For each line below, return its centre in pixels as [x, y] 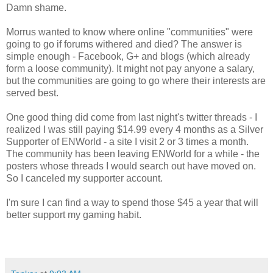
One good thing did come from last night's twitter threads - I [132, 117]
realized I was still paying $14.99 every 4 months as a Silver [135, 129]
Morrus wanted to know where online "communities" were [129, 32]
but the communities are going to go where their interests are [136, 80]
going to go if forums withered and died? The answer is [124, 44]
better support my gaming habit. [74, 214]
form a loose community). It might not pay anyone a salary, [130, 68]
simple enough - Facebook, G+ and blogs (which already [128, 56]
